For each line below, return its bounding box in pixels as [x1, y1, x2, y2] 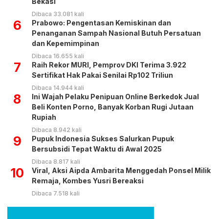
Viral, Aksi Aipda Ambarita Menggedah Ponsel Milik [32, 166, 211, 175]
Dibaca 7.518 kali [32, 190, 80, 197]
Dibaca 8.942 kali [32, 126, 82, 134]
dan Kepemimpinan [32, 39, 99, 48]
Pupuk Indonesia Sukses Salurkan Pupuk [32, 134, 174, 143]
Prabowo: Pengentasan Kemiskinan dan [32, 19, 171, 27]
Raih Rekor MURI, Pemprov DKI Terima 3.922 [32, 61, 186, 69]
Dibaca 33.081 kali [32, 10, 84, 18]
